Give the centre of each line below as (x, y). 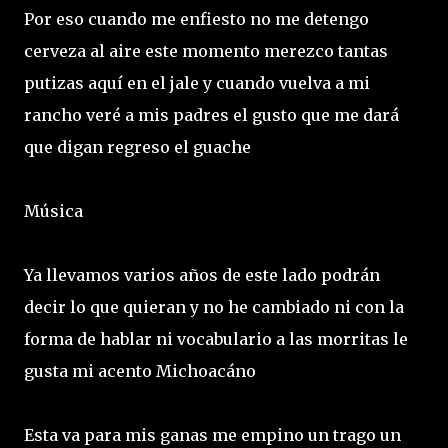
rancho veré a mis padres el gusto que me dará (211, 114)
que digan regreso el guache (139, 146)
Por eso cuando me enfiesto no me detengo (196, 18)
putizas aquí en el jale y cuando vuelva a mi (197, 82)
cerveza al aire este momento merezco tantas (206, 50)
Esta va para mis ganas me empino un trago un (212, 434)
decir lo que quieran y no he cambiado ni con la (214, 306)
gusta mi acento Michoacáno (140, 370)
